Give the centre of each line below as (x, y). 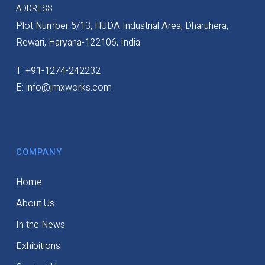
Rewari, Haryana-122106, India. (79, 43)
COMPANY (39, 152)
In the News (40, 225)
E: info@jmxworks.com (64, 88)
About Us (35, 203)
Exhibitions (38, 246)
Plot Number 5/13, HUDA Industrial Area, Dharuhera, (122, 26)
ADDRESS (34, 9)
